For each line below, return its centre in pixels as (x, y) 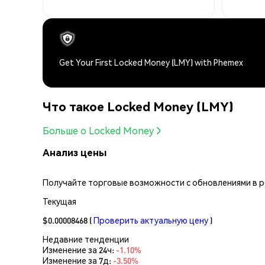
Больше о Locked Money (98, 131)
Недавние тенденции (86, 239)
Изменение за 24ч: (79, 249)
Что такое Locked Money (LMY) (138, 106)
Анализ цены (75, 153)
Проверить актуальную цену (151, 220)
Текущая (59, 201)
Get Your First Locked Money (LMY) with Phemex (151, 62)
